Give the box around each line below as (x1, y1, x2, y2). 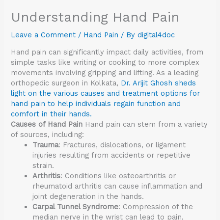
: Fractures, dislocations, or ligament (58, 140, 186, 150)
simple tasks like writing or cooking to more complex (11, 58, 200, 67)
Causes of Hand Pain (11, 120, 83, 129)
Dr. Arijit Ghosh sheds (121, 79, 196, 88)
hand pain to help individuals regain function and (11, 99, 181, 109)
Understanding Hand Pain (11, 9, 180, 25)
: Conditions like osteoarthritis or (60, 171, 176, 181)
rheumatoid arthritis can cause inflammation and (32, 182, 203, 191)
